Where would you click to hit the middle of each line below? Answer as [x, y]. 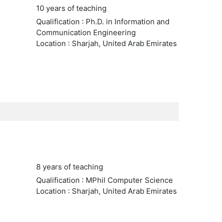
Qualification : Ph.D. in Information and [103, 22]
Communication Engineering [86, 32]
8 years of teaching [69, 167]
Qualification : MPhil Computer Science [104, 180]
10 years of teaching [71, 8]
